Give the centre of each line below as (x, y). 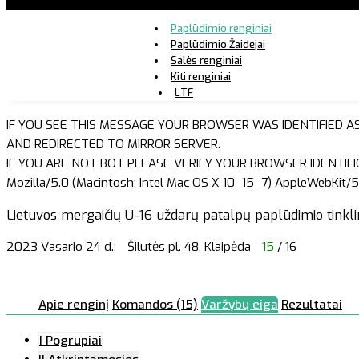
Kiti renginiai (200, 76)
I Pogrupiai (71, 340)
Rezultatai (312, 304)
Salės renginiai (206, 60)
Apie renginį (74, 304)
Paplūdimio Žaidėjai (218, 44)
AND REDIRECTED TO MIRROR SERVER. (113, 144)
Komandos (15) (155, 304)
